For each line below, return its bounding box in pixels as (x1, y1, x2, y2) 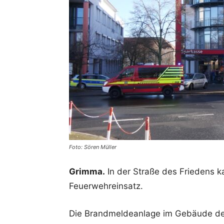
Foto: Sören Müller (69, 143, 116, 150)
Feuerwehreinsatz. (69, 181, 143, 191)
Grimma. (69, 166, 105, 176)
